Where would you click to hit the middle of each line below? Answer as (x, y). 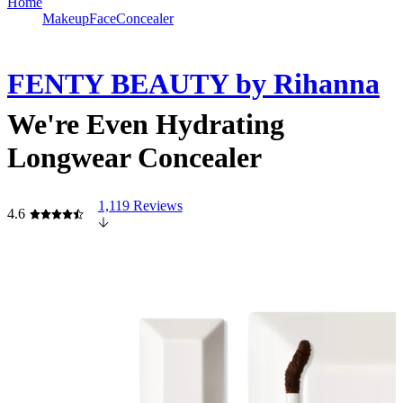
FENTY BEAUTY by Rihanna (193, 84)
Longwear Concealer (134, 158)
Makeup (66, 18)
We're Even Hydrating (146, 125)
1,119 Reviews (140, 205)
